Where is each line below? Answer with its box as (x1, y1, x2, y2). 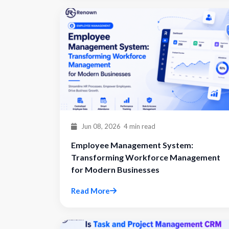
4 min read (124, 122, 155, 130)
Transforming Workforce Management (71, 152, 220, 162)
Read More (71, 186, 110, 195)
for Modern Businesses (71, 165, 159, 174)
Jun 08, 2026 (80, 122, 121, 130)
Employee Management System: (71, 140, 193, 150)
